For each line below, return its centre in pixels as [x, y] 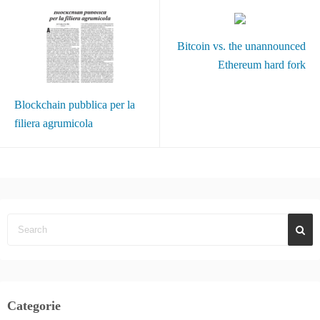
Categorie [34, 306]
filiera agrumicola [54, 123]
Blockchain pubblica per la [75, 105]
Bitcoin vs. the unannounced [241, 46]
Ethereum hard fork [262, 65]
